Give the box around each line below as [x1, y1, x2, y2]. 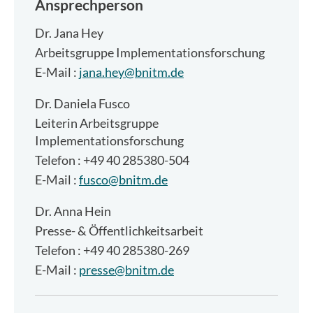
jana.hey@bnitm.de [79, 64, 184, 80]
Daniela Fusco [52, 96, 130, 112]
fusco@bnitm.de [79, 172, 168, 188]
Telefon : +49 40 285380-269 [35, 242, 189, 259]
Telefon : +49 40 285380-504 [35, 152, 189, 168]
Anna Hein [52, 203, 111, 219]
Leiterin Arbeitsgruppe [35, 115, 159, 131]
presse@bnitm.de [79, 262, 174, 278]
